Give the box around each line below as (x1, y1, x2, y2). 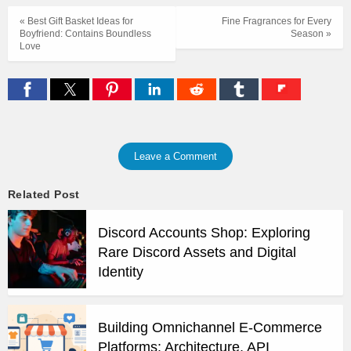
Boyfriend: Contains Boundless (20, 27, 151, 39)
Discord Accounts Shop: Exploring (98, 224, 310, 241)
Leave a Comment (134, 150, 217, 162)
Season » (291, 27, 331, 39)
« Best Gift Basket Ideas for (20, 15, 133, 27)
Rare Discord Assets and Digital (98, 244, 296, 260)
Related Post (8, 187, 80, 201)
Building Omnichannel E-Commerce (98, 319, 322, 335)
